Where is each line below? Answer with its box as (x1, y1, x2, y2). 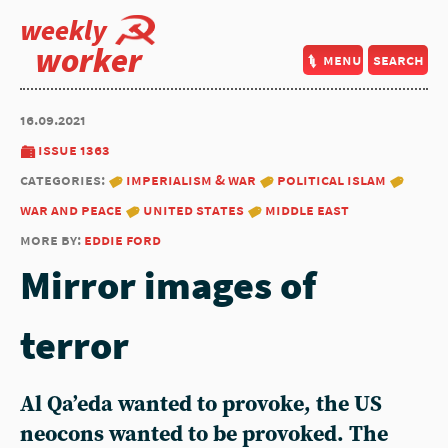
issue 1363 (38, 140, 110, 159)
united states (143, 200, 244, 219)
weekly (20, 12, 107, 48)
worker (35, 39, 142, 81)
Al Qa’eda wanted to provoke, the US (20, 391, 382, 418)
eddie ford (84, 230, 161, 249)
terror (20, 320, 129, 370)
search (372, 50, 424, 69)
